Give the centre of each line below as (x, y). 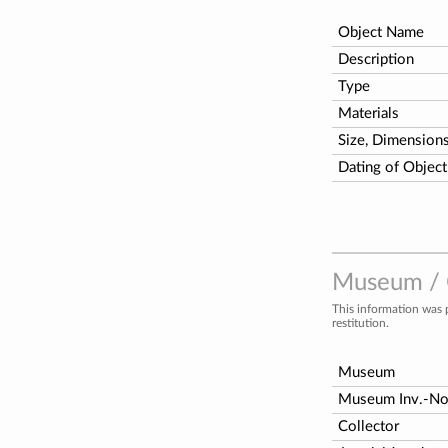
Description (376, 59)
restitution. (360, 322)
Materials (368, 113)
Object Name (381, 32)
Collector (368, 426)
